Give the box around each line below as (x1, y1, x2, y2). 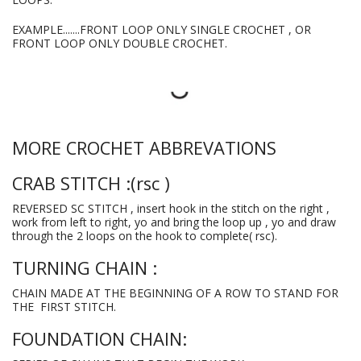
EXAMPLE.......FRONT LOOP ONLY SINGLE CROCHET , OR (12, 22, 311, 38)
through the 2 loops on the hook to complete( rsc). (12, 228, 277, 244)
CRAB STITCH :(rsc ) (12, 172, 170, 196)
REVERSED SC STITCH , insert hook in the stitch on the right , (12, 201, 330, 217)
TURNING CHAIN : (12, 256, 157, 280)
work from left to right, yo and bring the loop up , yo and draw (12, 214, 336, 230)
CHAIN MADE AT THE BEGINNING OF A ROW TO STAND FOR (12, 285, 338, 301)
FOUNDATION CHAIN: (12, 327, 187, 351)
